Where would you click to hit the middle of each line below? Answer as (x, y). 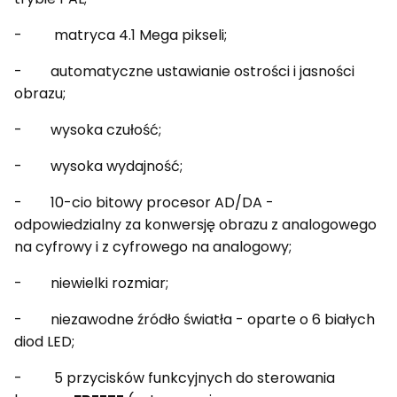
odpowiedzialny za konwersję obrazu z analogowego (195, 225)
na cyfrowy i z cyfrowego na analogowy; (153, 247)
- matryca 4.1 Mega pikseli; (121, 35)
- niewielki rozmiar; (91, 283)
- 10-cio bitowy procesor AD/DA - (144, 202)
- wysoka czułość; (88, 130)
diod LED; (44, 342)
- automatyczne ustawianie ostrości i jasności (184, 71)
